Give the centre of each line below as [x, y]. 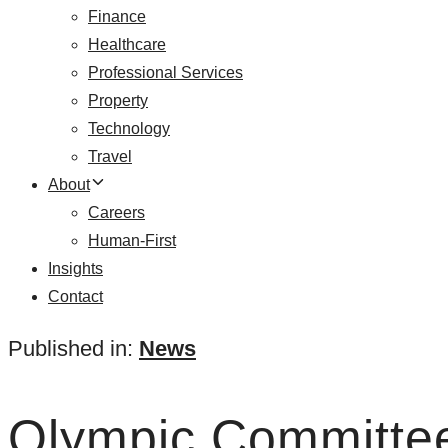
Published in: [70, 348]
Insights [75, 268]
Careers [116, 212]
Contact [75, 296]
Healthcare [127, 44]
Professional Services [165, 72]
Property [118, 100]
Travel [110, 156]
